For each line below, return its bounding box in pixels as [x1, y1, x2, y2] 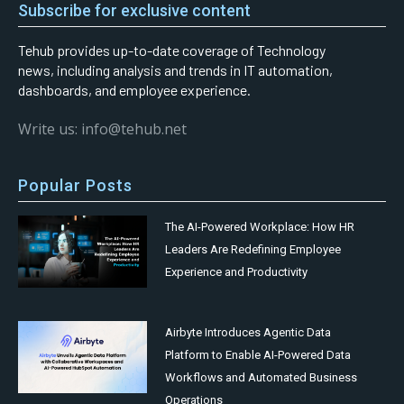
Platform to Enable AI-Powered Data [165, 347, 352, 362]
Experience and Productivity [165, 264, 308, 279]
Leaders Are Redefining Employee [165, 242, 342, 256]
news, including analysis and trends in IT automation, [18, 60, 333, 78]
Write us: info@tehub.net [18, 118, 187, 139]
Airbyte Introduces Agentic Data [165, 325, 332, 339]
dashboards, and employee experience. [18, 80, 251, 98]
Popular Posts [18, 175, 133, 195]
